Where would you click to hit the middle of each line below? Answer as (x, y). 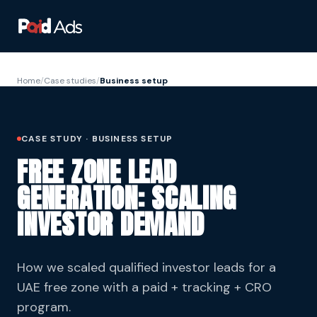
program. (44, 307)
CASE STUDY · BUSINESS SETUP (97, 138)
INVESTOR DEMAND (111, 224)
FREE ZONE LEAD (97, 172)
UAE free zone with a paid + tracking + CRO (144, 287)
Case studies (70, 80)
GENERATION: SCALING (127, 198)
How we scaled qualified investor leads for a (146, 267)
